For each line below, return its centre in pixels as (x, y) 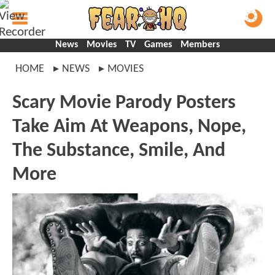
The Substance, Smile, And (119, 151)
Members (200, 45)
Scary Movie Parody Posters (124, 103)
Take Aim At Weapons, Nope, (129, 127)
